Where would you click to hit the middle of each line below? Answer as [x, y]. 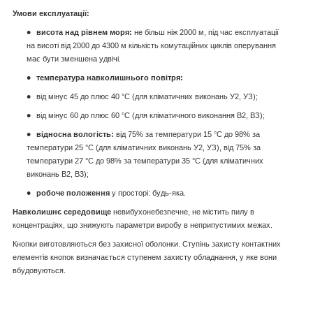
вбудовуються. [39, 270]
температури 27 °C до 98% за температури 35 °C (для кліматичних [145, 160]
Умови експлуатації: [51, 13]
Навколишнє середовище [62, 211]
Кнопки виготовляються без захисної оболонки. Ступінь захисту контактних [147, 243]
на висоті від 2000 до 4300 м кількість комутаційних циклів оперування [151, 45]
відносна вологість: [76, 134]
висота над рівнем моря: [85, 32]
